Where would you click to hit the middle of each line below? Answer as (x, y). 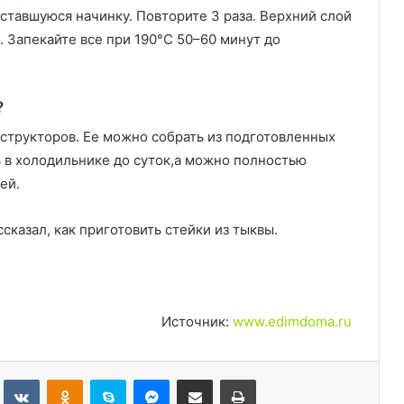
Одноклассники (128, 379)
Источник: (197, 321)
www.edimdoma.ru (292, 321)
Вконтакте (69, 379)
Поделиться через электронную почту (228, 379)
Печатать (281, 379)
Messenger (201, 379)
